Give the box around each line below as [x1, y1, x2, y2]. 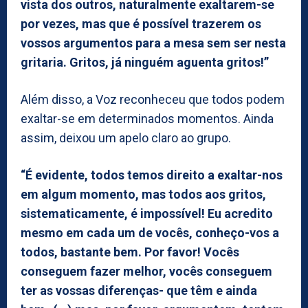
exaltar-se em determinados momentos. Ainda [21, 111, 274, 126]
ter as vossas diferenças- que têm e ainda [21, 283, 257, 298]
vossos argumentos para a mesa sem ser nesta [21, 35, 286, 50]
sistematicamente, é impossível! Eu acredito [21, 206, 273, 221]
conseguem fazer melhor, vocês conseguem [21, 263, 272, 278]
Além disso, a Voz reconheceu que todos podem [21, 91, 285, 107]
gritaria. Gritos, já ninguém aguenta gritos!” [21, 54, 269, 69]
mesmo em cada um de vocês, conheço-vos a [21, 225, 279, 240]
